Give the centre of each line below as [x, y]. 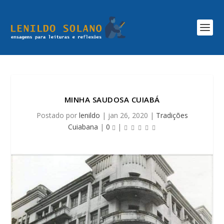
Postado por [57, 115]
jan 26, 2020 [128, 115]
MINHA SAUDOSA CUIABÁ [112, 99]
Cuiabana [83, 127]
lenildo [89, 115]
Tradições [172, 115]
